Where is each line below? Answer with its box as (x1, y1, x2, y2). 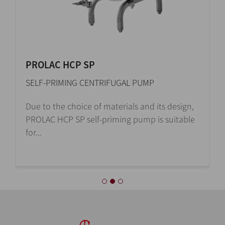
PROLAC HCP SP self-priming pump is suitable (26, 113, 195, 125)
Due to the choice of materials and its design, (26, 100, 194, 112)
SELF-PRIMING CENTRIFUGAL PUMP (26, 76, 154, 88)
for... (26, 126, 42, 138)
